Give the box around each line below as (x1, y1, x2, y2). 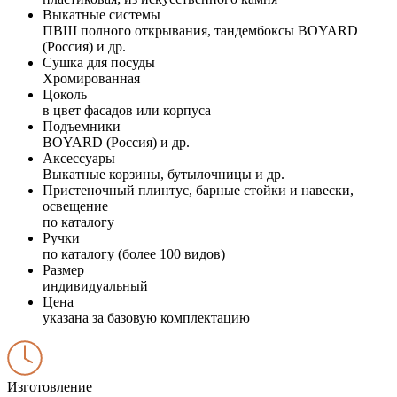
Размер (43, 261, 84, 277)
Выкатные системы (43, 6, 160, 22)
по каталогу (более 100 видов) (43, 245, 225, 261)
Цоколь (43, 86, 87, 102)
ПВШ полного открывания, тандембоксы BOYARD (43, 22, 358, 38)
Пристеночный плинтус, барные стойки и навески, (43, 182, 354, 198)
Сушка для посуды (43, 54, 155, 70)
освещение (43, 198, 108, 214)
